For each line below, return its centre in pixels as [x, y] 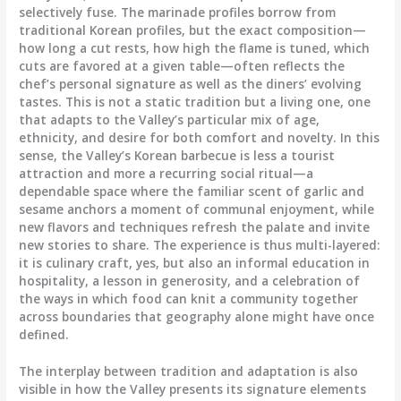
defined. [44, 334]
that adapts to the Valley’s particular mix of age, [170, 119]
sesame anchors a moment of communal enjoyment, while [197, 209]
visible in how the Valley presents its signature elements [193, 389]
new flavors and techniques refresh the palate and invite [195, 226]
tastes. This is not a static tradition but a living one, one [195, 101]
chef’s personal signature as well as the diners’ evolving [191, 83]
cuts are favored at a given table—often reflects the [182, 65]
